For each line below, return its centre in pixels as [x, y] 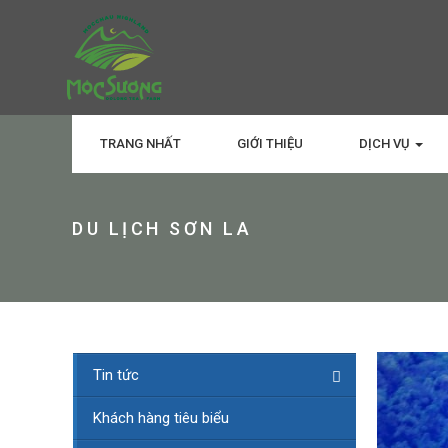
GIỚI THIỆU [270, 143]
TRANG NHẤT [140, 143]
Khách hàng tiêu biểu [161, 418]
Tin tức [116, 375]
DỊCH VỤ [386, 143]
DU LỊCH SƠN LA [162, 228]
